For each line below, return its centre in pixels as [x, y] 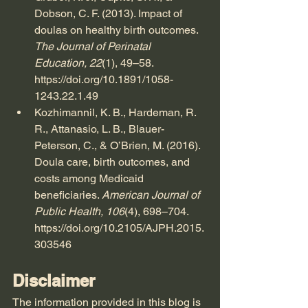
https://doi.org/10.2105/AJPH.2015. [119, 228]
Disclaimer [54, 280]
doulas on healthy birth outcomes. [118, 30]
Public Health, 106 [79, 211]
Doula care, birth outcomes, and [113, 162]
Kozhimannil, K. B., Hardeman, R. [117, 112]
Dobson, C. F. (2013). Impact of [110, 13]
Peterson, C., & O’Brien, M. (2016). [119, 145]
